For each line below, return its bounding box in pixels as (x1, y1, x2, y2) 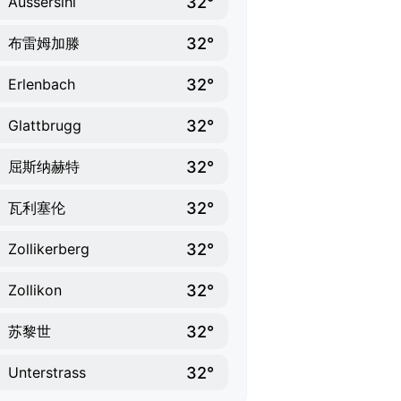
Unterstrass (8, 363, 86, 381)
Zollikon (8, 281, 62, 299)
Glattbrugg (8, 116, 81, 134)
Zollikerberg (8, 240, 90, 258)
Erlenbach (8, 75, 75, 93)
